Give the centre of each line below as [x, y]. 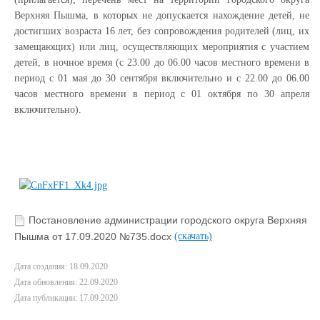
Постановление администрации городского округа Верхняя [168, 220]
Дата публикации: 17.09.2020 [66, 298]
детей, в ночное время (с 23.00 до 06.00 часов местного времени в [162, 62]
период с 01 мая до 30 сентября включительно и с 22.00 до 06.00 [162, 78]
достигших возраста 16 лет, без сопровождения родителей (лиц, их [162, 31]
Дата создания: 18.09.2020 [61, 267]
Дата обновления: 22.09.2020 [66, 282]
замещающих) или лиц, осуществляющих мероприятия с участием [162, 47]
